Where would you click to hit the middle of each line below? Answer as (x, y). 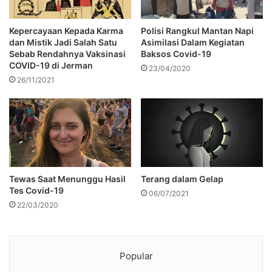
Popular (136, 256)
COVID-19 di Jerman (51, 65)
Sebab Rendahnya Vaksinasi (67, 53)
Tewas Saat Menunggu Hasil (67, 179)
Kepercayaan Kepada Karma (66, 30)
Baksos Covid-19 (176, 53)
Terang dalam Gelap (182, 179)
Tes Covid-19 (36, 191)
